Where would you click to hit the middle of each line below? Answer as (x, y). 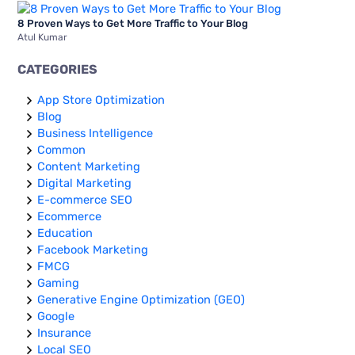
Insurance (65, 333)
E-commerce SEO (85, 200)
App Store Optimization (101, 100)
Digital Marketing (85, 183)
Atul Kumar (43, 37)
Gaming (59, 283)
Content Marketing (89, 167)
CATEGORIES (58, 70)
